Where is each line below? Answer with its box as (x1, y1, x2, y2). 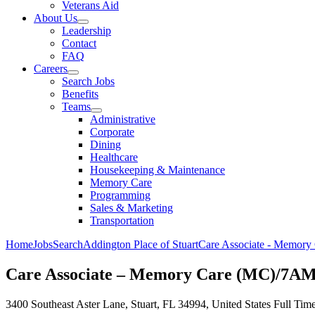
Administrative (90, 113, 155, 125)
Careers (34, 63, 67, 75)
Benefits (62, 88, 98, 100)
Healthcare (90, 151, 138, 163)
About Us (34, 12, 77, 24)
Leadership (62, 25, 111, 37)
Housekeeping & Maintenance (90, 164, 225, 176)
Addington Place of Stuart (83, 238, 198, 250)
